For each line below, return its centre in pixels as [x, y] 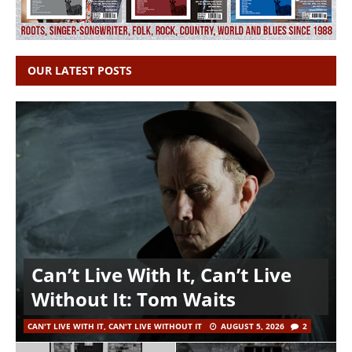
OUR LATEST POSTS [80, 70]
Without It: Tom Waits [134, 299]
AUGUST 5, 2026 [253, 326]
